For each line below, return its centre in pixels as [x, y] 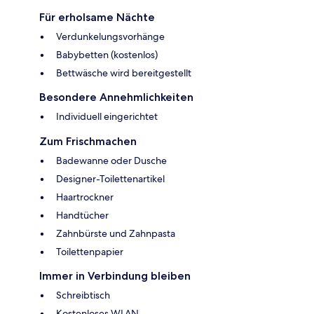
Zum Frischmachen [88, 141]
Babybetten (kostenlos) [107, 54]
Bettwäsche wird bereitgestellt [124, 73]
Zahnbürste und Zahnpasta [116, 233]
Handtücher [82, 215]
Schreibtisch [83, 295]
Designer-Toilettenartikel [110, 178]
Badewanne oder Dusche [111, 160]
